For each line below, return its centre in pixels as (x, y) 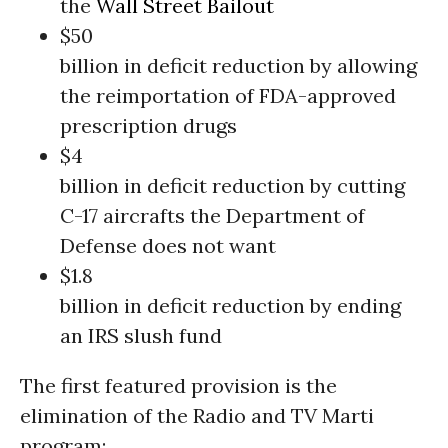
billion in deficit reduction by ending (230, 305)
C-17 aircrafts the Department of (212, 215)
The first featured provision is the (178, 385)
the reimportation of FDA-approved (228, 95)
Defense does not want (168, 245)
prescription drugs (148, 125)
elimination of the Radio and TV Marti (197, 415)
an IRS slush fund (141, 335)
